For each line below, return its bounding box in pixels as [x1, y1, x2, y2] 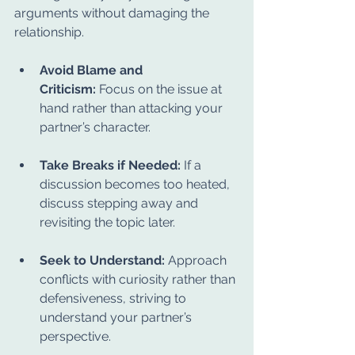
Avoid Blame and [40, 63, 146, 78]
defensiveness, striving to [40, 291, 189, 306]
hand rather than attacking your [40, 101, 226, 116]
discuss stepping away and [40, 196, 201, 211]
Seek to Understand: [40, 253, 165, 268]
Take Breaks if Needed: [40, 158, 181, 173]
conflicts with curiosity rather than [40, 272, 239, 287]
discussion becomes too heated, [40, 177, 233, 192]
